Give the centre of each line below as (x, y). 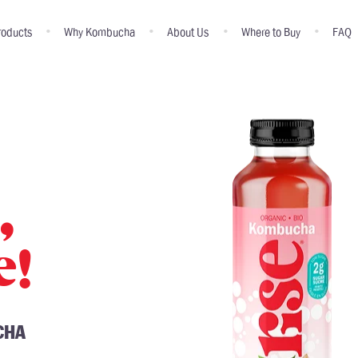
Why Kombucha (99, 32)
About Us (188, 32)
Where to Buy (270, 32)
